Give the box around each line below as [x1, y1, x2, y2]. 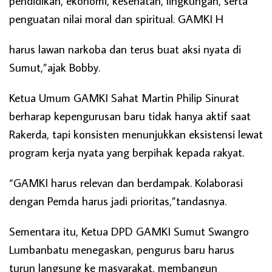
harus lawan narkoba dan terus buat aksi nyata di [9, 41, 241, 56]
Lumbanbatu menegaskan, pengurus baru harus [9, 241, 234, 257]
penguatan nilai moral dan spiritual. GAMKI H [9, 10, 223, 26]
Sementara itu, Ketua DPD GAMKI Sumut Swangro [9, 223, 249, 239]
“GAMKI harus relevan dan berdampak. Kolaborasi [9, 174, 243, 190]
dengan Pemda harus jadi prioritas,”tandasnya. [9, 192, 226, 208]
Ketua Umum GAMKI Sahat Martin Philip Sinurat [9, 89, 239, 105]
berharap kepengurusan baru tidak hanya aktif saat [9, 107, 251, 123]
